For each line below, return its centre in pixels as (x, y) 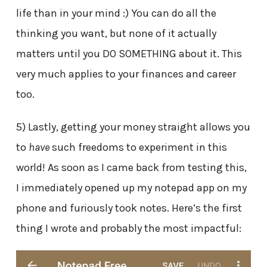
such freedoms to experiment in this (138, 147)
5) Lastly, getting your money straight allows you (133, 127)
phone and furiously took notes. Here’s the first (129, 208)
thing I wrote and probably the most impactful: (128, 228)
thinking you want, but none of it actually (116, 34)
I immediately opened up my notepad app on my (131, 187)
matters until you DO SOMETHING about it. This (129, 54)
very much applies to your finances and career (126, 74)
